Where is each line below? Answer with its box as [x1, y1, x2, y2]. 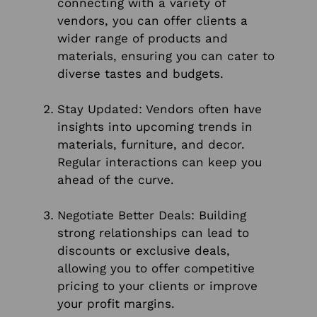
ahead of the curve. [57, 173, 174, 188]
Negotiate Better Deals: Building [57, 208, 246, 223]
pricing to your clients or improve [57, 279, 258, 294]
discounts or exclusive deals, [57, 243, 230, 258]
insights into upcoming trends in [57, 120, 253, 134]
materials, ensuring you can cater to [57, 49, 275, 64]
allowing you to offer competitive [57, 261, 255, 276]
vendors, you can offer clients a [57, 13, 248, 28]
